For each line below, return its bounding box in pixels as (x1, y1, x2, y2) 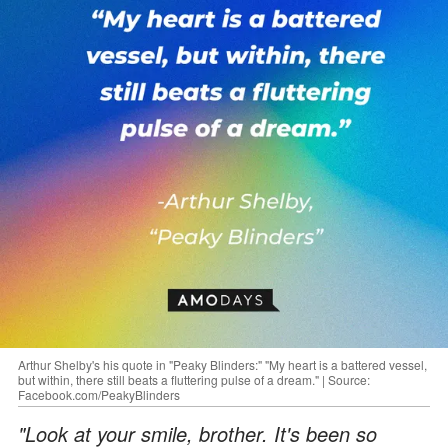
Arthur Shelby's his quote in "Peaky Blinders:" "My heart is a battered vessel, (18, 355, 427, 373)
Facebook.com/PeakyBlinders (18, 385, 180, 403)
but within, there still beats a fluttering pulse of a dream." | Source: (18, 370, 370, 388)
